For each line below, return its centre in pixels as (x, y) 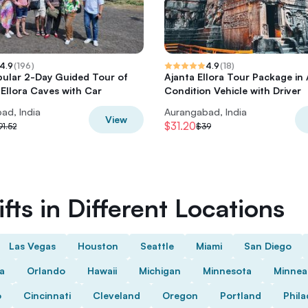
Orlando (46, 271)
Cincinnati (47, 295)
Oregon (180, 295)
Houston (98, 246)
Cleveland (117, 295)
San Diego (268, 246)
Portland (241, 295)
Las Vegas (32, 246)
